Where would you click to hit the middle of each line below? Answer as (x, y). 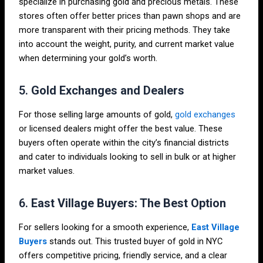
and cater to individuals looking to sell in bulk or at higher (128, 157)
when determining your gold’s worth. (88, 58)
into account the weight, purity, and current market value (127, 44)
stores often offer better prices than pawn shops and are (130, 16)
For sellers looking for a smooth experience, (104, 227)
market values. (47, 171)
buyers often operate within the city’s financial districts (124, 143)
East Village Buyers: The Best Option (129, 203)
